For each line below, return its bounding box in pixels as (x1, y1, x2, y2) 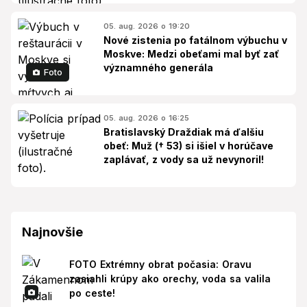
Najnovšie (22, 224, 83, 239)
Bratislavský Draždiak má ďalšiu (103, 125, 264, 138)
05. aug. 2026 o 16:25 (103, 112, 189, 123)
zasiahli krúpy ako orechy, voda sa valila (69, 272, 271, 284)
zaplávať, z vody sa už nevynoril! (103, 153, 264, 165)
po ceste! (69, 286, 115, 299)
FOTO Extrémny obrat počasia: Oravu (69, 258, 251, 270)
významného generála (103, 61, 213, 73)
